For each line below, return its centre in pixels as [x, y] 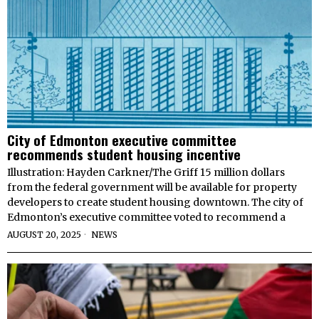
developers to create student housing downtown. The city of [155, 202]
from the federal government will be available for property [152, 187]
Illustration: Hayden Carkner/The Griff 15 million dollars [146, 172]
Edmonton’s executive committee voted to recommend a [146, 217]
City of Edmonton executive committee [122, 139]
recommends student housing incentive [124, 153]
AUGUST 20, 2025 [44, 234]
